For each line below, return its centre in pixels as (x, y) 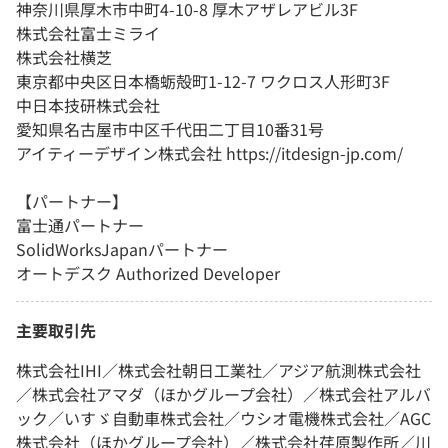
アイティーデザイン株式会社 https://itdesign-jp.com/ (209, 153)
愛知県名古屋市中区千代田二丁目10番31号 (170, 129)
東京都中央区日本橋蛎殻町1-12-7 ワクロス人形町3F (203, 81)
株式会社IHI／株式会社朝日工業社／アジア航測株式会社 (218, 370)
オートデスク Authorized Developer (148, 273)
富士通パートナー (80, 225)
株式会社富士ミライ (88, 33)
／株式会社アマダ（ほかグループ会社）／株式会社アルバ (223, 394)
